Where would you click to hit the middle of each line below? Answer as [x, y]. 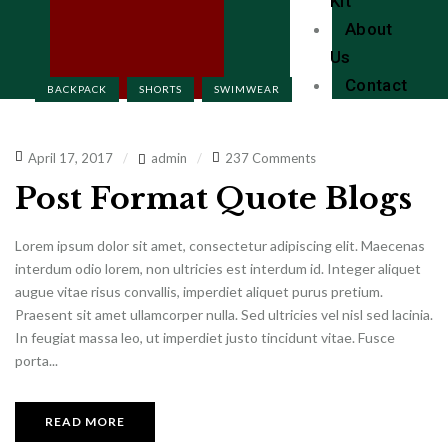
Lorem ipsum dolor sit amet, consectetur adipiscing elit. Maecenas [220, 245]
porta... [36, 360]
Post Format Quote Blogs [213, 198]
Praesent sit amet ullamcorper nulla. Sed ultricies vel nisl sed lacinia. [224, 314]
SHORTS [160, 88]
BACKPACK [77, 88]
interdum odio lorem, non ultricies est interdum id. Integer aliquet [218, 268]
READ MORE [85, 421]
